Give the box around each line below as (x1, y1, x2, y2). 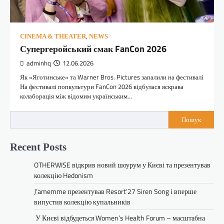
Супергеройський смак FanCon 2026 (20, 41, 166, 55)
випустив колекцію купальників (34, 196, 130, 207)
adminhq (26, 58, 51, 68)
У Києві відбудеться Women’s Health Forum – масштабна (34, 212, 205, 223)
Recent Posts (10, 140, 66, 152)
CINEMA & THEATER (20, 32, 86, 40)
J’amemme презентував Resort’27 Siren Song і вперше (34, 185, 196, 196)
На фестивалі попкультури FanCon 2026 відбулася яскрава (20, 81, 183, 91)
